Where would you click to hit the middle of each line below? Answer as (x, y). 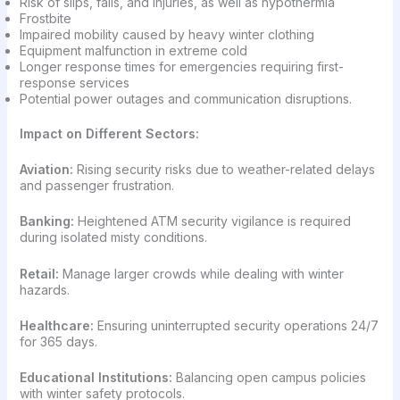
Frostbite (45, 18)
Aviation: (46, 169)
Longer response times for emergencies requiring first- (181, 66)
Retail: (41, 273)
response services (74, 82)
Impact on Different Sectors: (109, 133)
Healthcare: (56, 326)
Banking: (46, 221)
